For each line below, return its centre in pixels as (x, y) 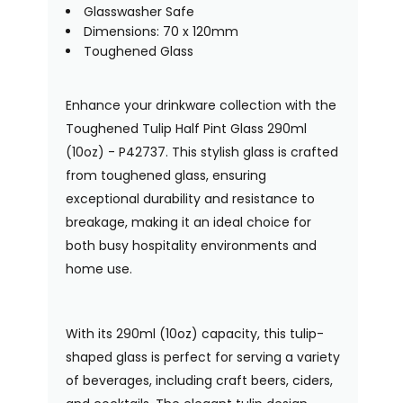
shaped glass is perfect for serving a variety (202, 357)
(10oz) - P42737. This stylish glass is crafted (201, 152)
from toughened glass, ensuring (166, 175)
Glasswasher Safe (139, 11)
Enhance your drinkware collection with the (201, 105)
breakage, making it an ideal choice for (188, 222)
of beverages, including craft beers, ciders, (199, 380)
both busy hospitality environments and (191, 245)
